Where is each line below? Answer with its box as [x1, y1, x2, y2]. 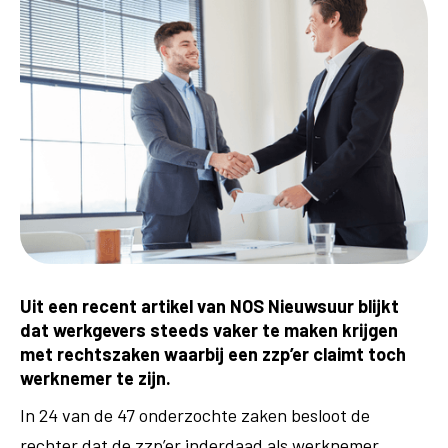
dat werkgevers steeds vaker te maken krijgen [20, 319, 398, 341]
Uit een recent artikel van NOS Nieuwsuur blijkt [20, 295, 399, 317]
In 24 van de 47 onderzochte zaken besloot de [20, 404, 370, 426]
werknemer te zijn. [20, 367, 171, 389]
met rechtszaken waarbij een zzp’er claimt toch [20, 343, 406, 365]
